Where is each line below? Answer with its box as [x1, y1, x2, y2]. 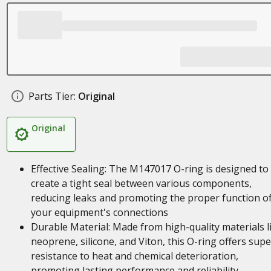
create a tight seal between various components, [30, 177, 252, 190]
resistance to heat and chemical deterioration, [30, 249, 238, 263]
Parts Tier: [28, 90, 76, 103]
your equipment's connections [30, 206, 168, 219]
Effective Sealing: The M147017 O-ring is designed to [30, 162, 269, 175]
